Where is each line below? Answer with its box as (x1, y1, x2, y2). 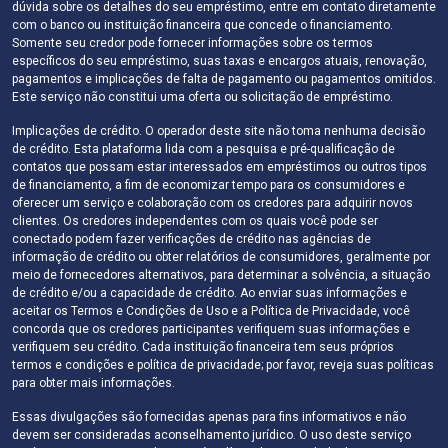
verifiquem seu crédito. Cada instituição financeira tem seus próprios (12, 339, 394, 354)
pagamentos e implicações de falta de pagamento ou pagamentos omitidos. (12, 71, 436, 86)
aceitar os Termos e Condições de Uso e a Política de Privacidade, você (12, 303, 410, 318)
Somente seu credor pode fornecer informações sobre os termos (12, 35, 373, 50)
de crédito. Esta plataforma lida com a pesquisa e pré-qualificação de (12, 141, 395, 156)
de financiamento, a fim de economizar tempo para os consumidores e (12, 177, 405, 192)
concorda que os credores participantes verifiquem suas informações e (12, 321, 410, 336)
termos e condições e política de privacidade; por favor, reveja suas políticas (12, 357, 434, 372)
